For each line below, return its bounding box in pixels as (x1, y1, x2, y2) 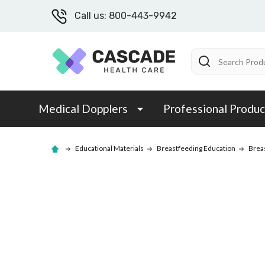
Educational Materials (75, 144, 144, 153)
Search (190, 49, 221, 62)
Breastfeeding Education (156, 144, 235, 153)
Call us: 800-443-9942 (74, 10, 177, 21)
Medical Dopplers (38, 101, 128, 115)
